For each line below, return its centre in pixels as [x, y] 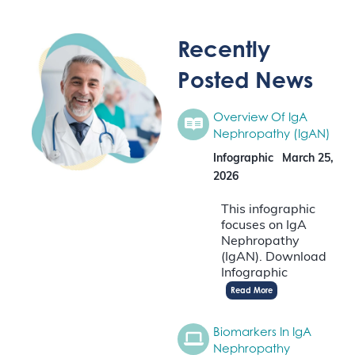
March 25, [308, 158]
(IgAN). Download [274, 257]
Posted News [245, 80]
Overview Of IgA [260, 116]
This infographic [268, 210]
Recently [224, 49]
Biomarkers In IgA [262, 331]
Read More [252, 290]
